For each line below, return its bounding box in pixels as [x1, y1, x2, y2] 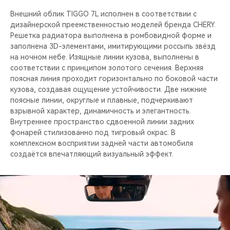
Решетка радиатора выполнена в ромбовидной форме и [10, 31, 212, 40]
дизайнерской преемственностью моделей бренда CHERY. [10, 20, 216, 29]
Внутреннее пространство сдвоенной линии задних [10, 117, 194, 126]
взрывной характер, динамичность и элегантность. [10, 106, 191, 115]
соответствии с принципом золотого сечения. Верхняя [10, 63, 203, 72]
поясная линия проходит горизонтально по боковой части [10, 74, 218, 83]
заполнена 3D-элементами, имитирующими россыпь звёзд [10, 42, 216, 50]
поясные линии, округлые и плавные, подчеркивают [10, 95, 193, 104]
